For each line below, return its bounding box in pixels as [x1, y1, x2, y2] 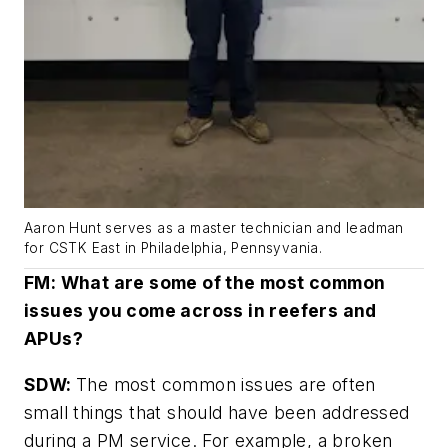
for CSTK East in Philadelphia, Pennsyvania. [24, 240, 323, 257]
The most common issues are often [76, 373, 376, 395]
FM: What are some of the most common [24, 272, 386, 294]
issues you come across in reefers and [24, 300, 377, 322]
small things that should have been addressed [24, 401, 410, 423]
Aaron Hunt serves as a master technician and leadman [24, 220, 404, 237]
